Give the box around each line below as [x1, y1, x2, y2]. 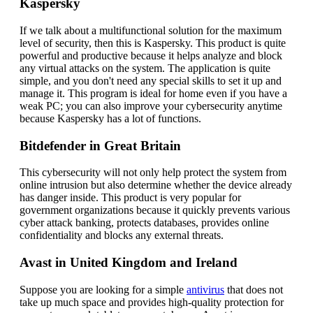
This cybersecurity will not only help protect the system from [20, 166, 286, 179]
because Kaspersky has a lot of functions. [20, 112, 201, 124]
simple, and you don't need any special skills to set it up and [20, 75, 282, 87]
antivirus [187, 283, 224, 296]
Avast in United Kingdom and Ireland [20, 255, 238, 270]
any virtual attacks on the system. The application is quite [20, 62, 270, 74]
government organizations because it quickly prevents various [20, 204, 290, 217]
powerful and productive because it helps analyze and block [20, 50, 282, 61]
